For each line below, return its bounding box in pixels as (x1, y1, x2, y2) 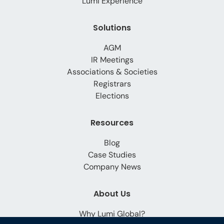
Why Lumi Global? (79, 208, 145, 219)
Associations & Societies (66, 66, 157, 77)
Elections (95, 90, 129, 101)
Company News (83, 161, 141, 172)
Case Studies (88, 149, 136, 160)
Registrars (93, 78, 131, 89)
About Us (93, 187, 130, 199)
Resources (90, 116, 133, 128)
